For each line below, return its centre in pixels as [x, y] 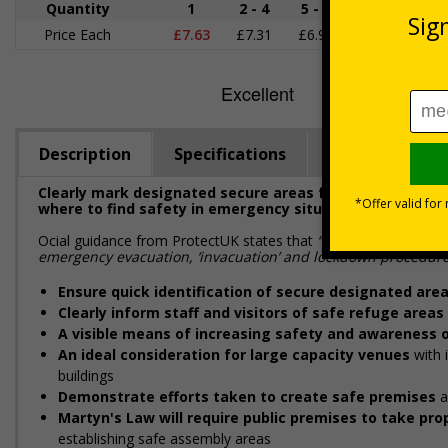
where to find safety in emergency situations [203, 208]
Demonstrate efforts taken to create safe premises [249, 396]
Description [85, 154]
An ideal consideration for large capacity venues [236, 354]
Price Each [77, 34]
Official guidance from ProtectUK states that [175, 240]
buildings [86, 375]
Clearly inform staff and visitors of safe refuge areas [251, 312]
